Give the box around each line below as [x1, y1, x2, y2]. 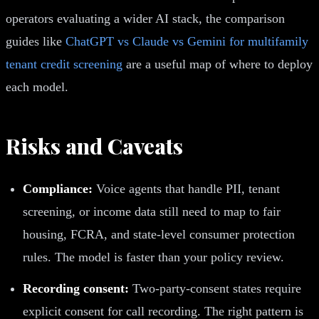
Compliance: [23, 181, 93, 196]
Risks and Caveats [6, 131, 183, 160]
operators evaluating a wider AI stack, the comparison [6, 11, 285, 26]
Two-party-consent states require [129, 281, 301, 296]
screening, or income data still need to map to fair [23, 204, 281, 219]
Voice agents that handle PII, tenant [93, 181, 280, 196]
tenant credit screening [6, 56, 122, 71]
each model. [6, 79, 68, 94]
